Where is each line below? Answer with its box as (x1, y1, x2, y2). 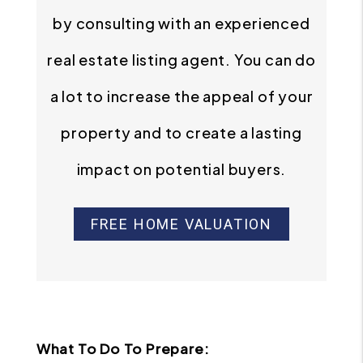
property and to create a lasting (61, 123, 302, 142)
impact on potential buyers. (76, 160, 287, 178)
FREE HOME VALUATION (90, 215, 273, 233)
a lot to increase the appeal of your (49, 87, 314, 105)
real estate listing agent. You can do (47, 50, 316, 69)
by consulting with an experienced (53, 14, 310, 32)
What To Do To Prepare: (36, 340, 210, 357)
